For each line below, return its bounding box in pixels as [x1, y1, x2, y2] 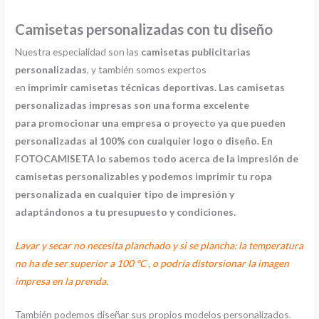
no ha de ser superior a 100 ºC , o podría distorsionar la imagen [15, 257, 290, 270]
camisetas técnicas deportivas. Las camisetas [70, 81, 286, 94]
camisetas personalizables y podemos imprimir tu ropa [15, 170, 273, 183]
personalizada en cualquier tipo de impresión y [15, 188, 235, 201]
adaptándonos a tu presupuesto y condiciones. [15, 206, 236, 219]
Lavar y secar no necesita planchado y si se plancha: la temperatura [15, 239, 304, 252]
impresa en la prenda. [15, 275, 109, 288]
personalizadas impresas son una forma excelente [15, 99, 250, 112]
